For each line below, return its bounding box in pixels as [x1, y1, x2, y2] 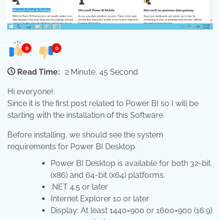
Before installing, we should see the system [7, 130, 164, 140]
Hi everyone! [7, 87, 53, 97]
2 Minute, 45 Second [65, 67, 138, 77]
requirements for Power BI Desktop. [7, 142, 137, 152]
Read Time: [17, 67, 60, 77]
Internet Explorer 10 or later [51, 194, 149, 204]
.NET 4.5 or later [51, 182, 108, 192]
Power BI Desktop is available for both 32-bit [51, 159, 211, 168]
